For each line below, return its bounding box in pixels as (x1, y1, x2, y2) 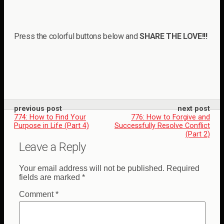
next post (177, 104, 210, 113)
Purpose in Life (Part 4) (14, 121, 89, 130)
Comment (19, 189, 55, 198)
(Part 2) (185, 129, 210, 138)
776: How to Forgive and (131, 112, 210, 121)
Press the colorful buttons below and (14, 31, 140, 41)
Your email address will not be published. (19, 163, 164, 172)
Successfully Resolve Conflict (114, 121, 210, 130)
